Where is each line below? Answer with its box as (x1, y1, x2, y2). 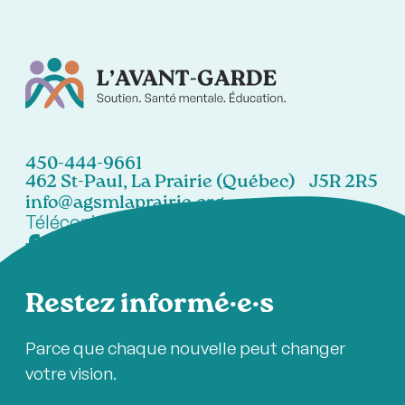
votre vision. (25, 363, 118, 385)
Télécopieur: (25, 211, 127, 234)
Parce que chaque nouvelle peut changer (25, 337, 346, 360)
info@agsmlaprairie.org (25, 191, 225, 218)
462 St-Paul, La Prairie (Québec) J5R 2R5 (25, 170, 379, 197)
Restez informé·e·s (25, 284, 275, 328)
